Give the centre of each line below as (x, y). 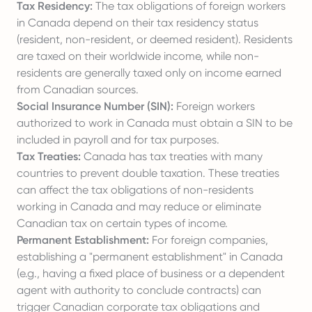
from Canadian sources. (78, 89)
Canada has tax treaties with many (172, 156)
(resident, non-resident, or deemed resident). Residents (155, 39)
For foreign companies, (209, 240)
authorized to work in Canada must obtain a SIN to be (155, 123)
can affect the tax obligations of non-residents (135, 190)
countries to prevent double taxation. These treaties (148, 173)
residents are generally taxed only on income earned (149, 73)
